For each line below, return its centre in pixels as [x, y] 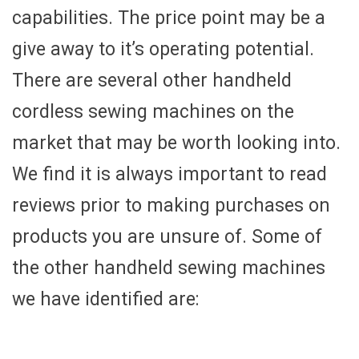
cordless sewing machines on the [153, 112]
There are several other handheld [152, 81]
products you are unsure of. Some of [167, 237]
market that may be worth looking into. [176, 143]
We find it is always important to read [169, 175]
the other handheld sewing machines [169, 268]
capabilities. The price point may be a [169, 18]
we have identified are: [106, 300]
